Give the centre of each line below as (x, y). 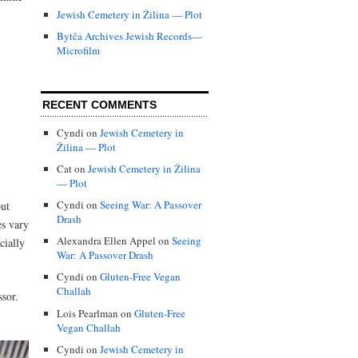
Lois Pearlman (88, 313)
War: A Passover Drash (105, 255)
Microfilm (78, 51)
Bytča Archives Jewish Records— (129, 36)
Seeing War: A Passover (151, 205)
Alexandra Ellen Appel (106, 241)
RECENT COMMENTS (99, 105)
